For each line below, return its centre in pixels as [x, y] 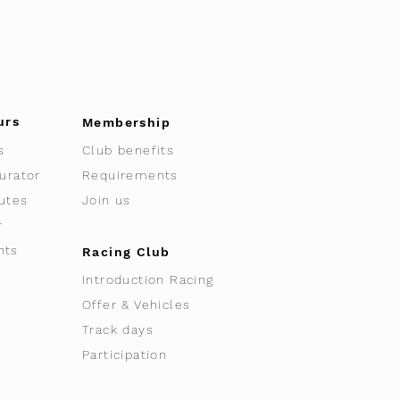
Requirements [130, 175]
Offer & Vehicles [137, 304]
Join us [107, 200]
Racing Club [126, 252]
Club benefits [129, 150]
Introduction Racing [148, 279]
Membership [126, 122]
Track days [118, 329]
